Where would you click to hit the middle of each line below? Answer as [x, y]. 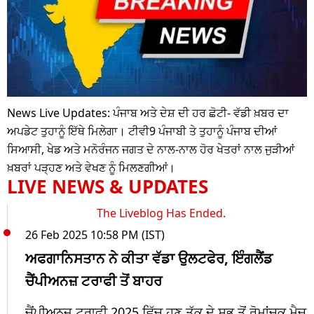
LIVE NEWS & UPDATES [108, 186]
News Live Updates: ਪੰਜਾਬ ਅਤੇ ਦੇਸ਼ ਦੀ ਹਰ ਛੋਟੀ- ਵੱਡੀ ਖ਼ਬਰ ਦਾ [148, 112]
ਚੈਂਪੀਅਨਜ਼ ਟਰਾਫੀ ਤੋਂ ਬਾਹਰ [94, 280]
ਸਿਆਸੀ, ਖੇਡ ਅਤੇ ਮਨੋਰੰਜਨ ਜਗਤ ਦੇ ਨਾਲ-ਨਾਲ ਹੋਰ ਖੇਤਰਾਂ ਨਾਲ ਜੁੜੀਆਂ [151, 149]
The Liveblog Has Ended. [161, 213]
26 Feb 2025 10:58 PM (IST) [95, 234]
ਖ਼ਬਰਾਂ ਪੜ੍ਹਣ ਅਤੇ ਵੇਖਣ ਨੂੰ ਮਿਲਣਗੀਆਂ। [91, 167]
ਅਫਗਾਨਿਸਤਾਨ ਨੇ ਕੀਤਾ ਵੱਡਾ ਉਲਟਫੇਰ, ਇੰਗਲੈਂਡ [149, 258]
